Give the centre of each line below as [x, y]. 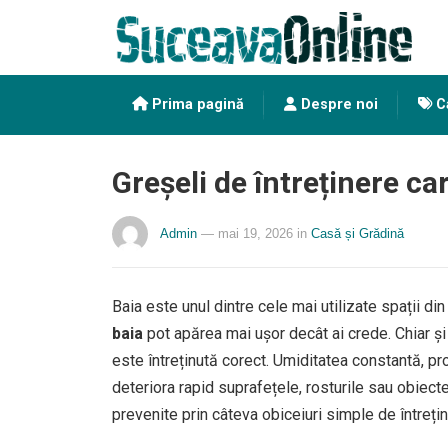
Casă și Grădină [357, 233]
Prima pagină [196, 104]
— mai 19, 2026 [247, 233]
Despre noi [337, 104]
